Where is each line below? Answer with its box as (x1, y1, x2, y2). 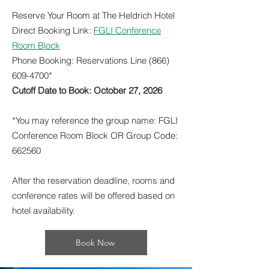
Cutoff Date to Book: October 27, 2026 (12, 85, 162, 96)
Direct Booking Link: (12, 25, 94, 36)
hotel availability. (12, 205, 75, 216)
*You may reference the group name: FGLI (12, 115, 178, 126)
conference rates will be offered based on (12, 190, 175, 201)
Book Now (75, 237, 115, 248)
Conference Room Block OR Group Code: (12, 130, 178, 141)
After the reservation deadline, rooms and (12, 175, 175, 186)
